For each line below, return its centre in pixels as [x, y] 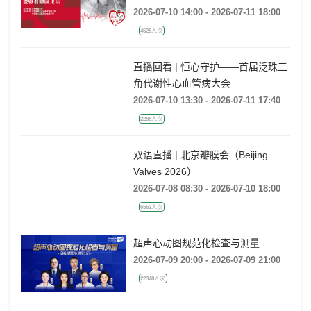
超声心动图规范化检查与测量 [196, 243]
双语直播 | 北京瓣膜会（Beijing [200, 155]
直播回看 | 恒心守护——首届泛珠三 [210, 67]
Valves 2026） [165, 172]
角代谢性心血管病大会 [182, 84]
